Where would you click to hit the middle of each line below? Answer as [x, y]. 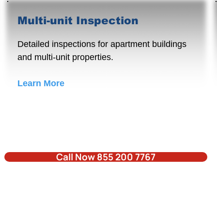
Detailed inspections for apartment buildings [102, 44]
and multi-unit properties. [65, 57]
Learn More [41, 83]
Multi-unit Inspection [78, 21]
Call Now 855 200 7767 [106, 157]
